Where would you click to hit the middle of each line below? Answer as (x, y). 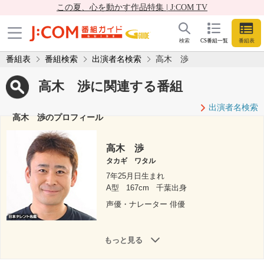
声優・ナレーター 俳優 (146, 204)
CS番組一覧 (214, 41)
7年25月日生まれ (136, 176)
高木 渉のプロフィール (58, 117)
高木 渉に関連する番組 (110, 86)
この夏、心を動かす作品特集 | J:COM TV (132, 7)
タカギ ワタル (131, 161)
